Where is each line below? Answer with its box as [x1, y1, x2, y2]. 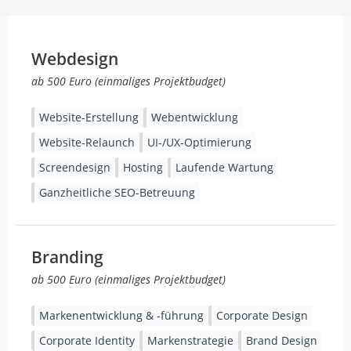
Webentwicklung [151, 110, 238, 125]
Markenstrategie [147, 333, 233, 348]
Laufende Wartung [175, 160, 273, 175]
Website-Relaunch [39, 135, 135, 150]
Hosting [123, 160, 163, 175]
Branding [31, 246, 103, 268]
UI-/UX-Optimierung [147, 135, 251, 150]
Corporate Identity [39, 333, 135, 348]
